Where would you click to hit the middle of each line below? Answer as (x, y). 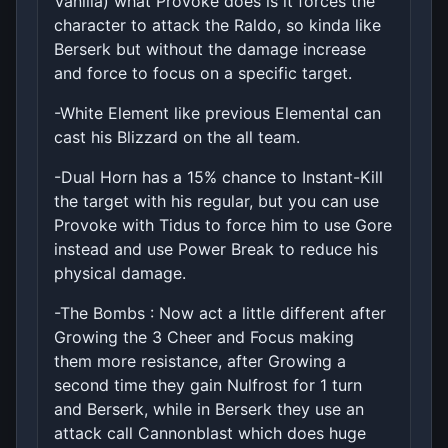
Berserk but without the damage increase (210, 48)
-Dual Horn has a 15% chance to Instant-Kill (218, 176)
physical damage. (120, 272)
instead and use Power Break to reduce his (216, 248)
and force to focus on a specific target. (203, 72)
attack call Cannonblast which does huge (210, 432)
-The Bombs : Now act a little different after (220, 312)
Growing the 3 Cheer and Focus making (204, 336)
